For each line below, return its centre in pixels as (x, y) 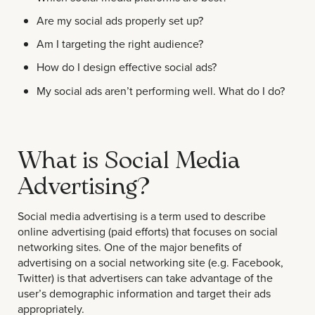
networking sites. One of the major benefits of (130, 247)
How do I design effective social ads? (127, 67)
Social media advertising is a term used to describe (142, 216)
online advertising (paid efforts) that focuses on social (148, 232)
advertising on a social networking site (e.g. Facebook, (150, 263)
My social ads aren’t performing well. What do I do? (161, 90)
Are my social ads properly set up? (120, 20)
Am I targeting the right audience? (120, 44)
